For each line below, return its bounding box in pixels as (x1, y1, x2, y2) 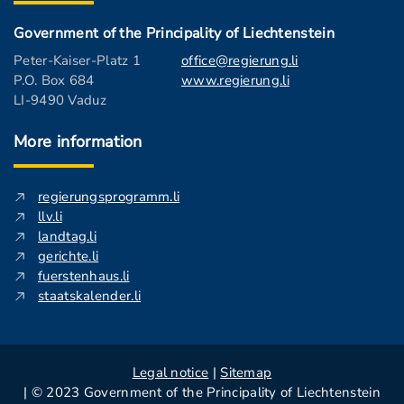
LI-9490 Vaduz (14, 91, 106, 109)
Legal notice (132, 363, 209, 381)
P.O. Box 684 (14, 71, 95, 89)
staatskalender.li (38, 287, 142, 305)
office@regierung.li (181, 51, 298, 69)
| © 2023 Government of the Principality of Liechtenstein (23, 383, 381, 401)
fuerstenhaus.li (38, 267, 130, 285)
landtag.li (38, 227, 96, 245)
